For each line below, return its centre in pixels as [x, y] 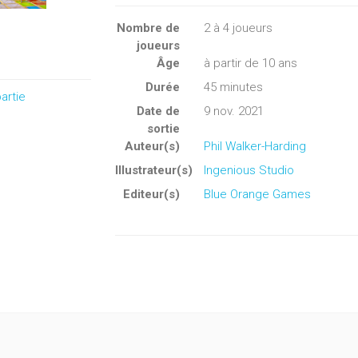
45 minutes [233, 87]
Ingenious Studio [249, 170]
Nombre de [148, 28]
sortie [163, 129]
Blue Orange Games [257, 194]
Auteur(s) [152, 146]
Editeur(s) [151, 194]
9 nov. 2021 [233, 111]
